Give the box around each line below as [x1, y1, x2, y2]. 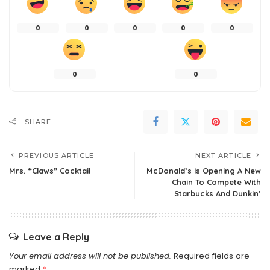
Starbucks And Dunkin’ [174, 189, 261, 198]
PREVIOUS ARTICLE [19, 151, 95, 160]
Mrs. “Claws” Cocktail [9, 166, 90, 175]
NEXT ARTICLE [195, 151, 251, 160]
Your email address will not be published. [9, 250, 171, 262]
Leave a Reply [23, 231, 89, 243]
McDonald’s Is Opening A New [146, 166, 261, 175]
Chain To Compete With [172, 177, 261, 187]
